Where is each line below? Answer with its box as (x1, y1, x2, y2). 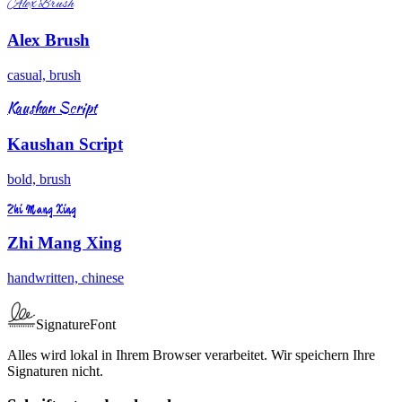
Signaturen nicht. (7, 363, 103, 379)
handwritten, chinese (7, 269, 124, 285)
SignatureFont (36, 316, 116, 332)
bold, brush (7, 171, 71, 188)
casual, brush (7, 66, 81, 83)
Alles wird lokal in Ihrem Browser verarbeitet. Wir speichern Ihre (7, 346, 375, 363)
